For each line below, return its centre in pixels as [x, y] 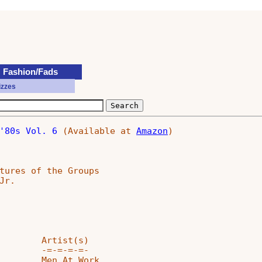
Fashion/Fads [30, 72]
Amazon [152, 130]
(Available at [97, 130]
